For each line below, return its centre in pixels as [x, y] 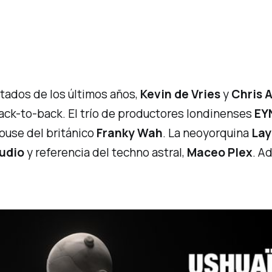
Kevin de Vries [181, 94]
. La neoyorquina [207, 133]
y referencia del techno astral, [106, 152]
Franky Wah [130, 133]
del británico [61, 133]
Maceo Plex [220, 152]
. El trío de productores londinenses [159, 113]
